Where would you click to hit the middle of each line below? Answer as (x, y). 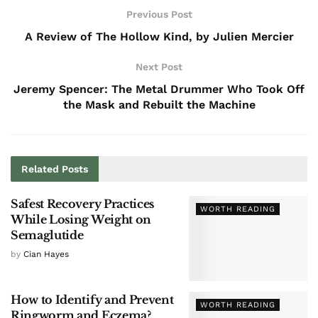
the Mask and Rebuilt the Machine (159, 105)
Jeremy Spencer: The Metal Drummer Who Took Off (159, 89)
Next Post (159, 67)
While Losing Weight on (81, 220)
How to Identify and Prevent (92, 299)
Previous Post (159, 15)
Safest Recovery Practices (82, 204)
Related (40, 169)
